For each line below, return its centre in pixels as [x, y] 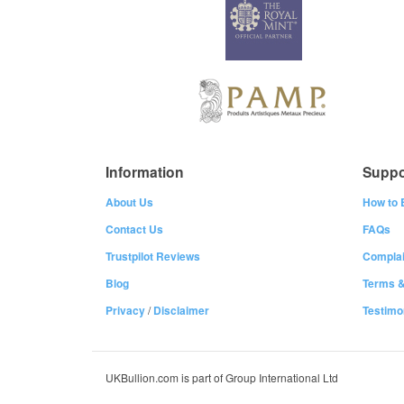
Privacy [125, 310]
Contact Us [134, 229]
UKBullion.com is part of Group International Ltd [222, 377]
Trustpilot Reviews [153, 256]
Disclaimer [181, 310]
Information [145, 172]
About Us [129, 202]
